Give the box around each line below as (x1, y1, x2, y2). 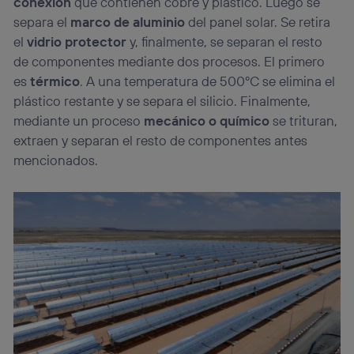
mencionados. (13, 152, 99, 169)
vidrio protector (27, 33, 127, 51)
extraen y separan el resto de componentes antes (13, 132, 308, 149)
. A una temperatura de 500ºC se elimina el (80, 73, 336, 90)
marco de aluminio (70, 13, 186, 31)
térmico (30, 73, 81, 90)
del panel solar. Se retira (185, 13, 331, 31)
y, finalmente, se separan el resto (126, 33, 323, 51)
